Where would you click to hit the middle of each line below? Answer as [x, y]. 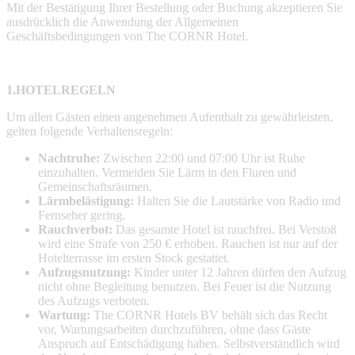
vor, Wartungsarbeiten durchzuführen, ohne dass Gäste [174, 329]
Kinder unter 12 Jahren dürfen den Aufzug [239, 272]
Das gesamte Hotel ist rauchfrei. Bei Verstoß [225, 229]
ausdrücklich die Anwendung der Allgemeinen [122, 21]
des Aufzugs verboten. [94, 300]
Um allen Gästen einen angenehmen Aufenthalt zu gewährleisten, [170, 116]
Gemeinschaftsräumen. [95, 186]
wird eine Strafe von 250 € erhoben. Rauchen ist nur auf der [188, 243]
